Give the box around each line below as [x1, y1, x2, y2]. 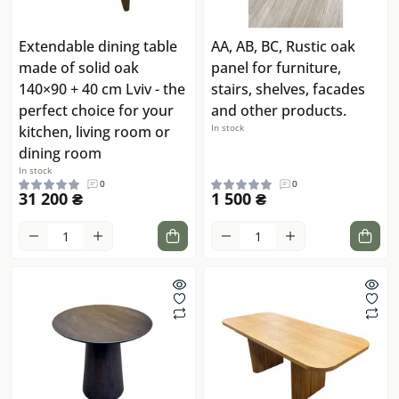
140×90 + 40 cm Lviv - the [19, 79, 185, 100]
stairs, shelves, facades [211, 79, 365, 100]
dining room [19, 143, 102, 164]
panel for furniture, [211, 58, 341, 78]
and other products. [211, 101, 346, 121]
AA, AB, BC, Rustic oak [211, 37, 355, 57]
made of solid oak [19, 58, 139, 78]
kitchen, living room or [19, 122, 170, 142]
